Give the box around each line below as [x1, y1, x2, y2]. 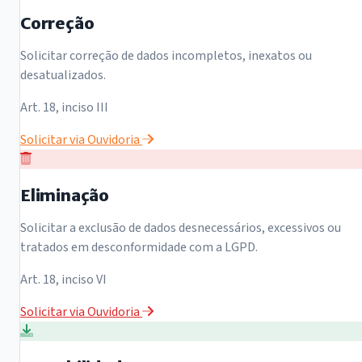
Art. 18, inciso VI [20, 270, 107, 288]
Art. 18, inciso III [20, 98, 108, 116]
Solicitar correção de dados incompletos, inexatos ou [20, 46, 312, 65]
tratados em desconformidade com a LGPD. [20, 238, 258, 256]
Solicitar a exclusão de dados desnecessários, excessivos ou [20, 218, 341, 237]
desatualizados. [20, 65, 106, 84]
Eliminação [20, 184, 109, 205]
